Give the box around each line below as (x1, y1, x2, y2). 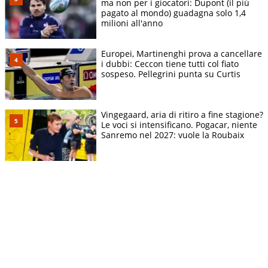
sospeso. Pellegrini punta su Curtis (101, 68, 240, 80)
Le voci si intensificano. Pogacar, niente (101, 118, 257, 130)
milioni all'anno (101, 17, 163, 29)
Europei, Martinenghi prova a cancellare (101, 47, 262, 59)
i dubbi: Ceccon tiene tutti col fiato (101, 57, 239, 69)
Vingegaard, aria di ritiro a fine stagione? (101, 108, 263, 120)
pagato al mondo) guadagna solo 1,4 (101, 7, 246, 19)
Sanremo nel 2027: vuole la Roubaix (101, 129, 244, 141)
